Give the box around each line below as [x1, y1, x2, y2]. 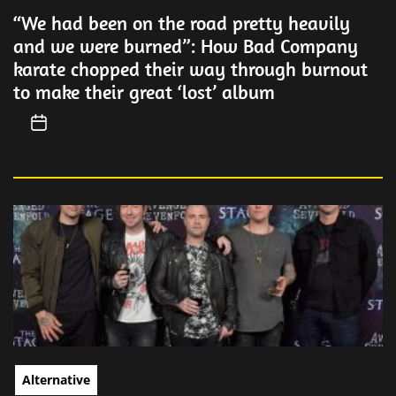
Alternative [22, 371, 90, 388]
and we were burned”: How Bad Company [13, 34, 358, 58]
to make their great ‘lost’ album [13, 80, 275, 104]
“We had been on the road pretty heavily [13, 11, 350, 35]
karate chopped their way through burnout [13, 57, 368, 81]
